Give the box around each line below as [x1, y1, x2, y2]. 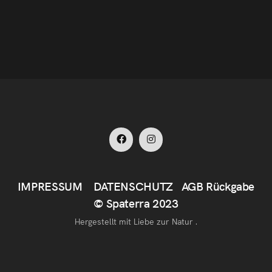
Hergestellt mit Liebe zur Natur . [75, 214, 197, 227]
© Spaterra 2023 [93, 194, 178, 211]
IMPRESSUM [17, 177, 83, 194]
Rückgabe [206, 177, 255, 194]
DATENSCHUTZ [93, 177, 173, 194]
